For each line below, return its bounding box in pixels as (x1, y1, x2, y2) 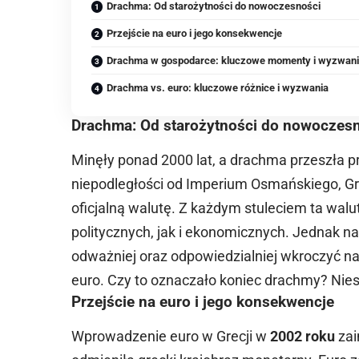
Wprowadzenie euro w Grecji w (71, 328, 271, 345)
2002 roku (270, 328, 336, 345)
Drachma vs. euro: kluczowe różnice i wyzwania (107, 82, 329, 95)
